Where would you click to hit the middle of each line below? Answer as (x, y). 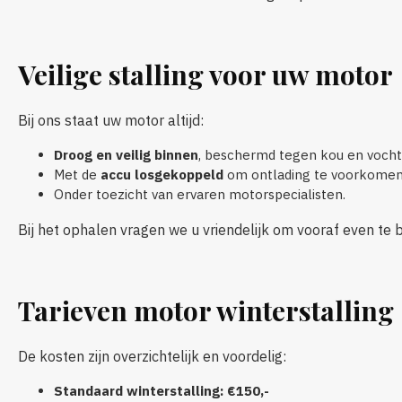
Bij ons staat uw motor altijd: (111, 120)
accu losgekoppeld (162, 174)
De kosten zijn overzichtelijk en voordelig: (152, 356)
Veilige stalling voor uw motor (205, 74)
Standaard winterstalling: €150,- (162, 390)
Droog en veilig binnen (126, 154)
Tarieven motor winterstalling (206, 310)
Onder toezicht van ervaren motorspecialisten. (200, 194)
